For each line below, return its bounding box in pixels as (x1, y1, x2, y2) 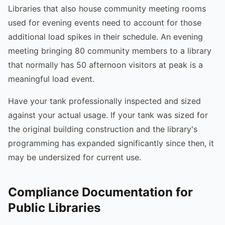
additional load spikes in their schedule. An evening (8, 31, 203, 42)
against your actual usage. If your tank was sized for (8, 109, 208, 120)
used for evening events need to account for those (8, 17, 201, 28)
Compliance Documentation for (8, 184, 193, 199)
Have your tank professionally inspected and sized (8, 95, 201, 106)
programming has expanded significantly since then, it (8, 138, 214, 148)
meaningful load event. (8, 73, 94, 84)
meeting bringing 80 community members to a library (8, 45, 211, 56)
